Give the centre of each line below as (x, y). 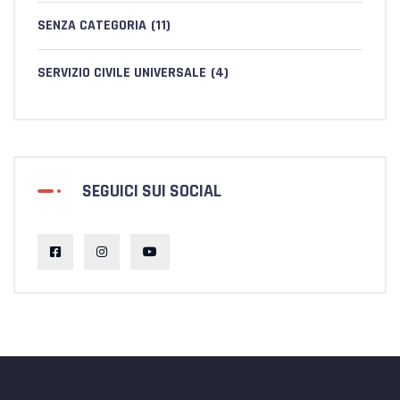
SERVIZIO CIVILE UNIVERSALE (122, 73)
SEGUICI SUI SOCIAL (152, 191)
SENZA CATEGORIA (92, 25)
